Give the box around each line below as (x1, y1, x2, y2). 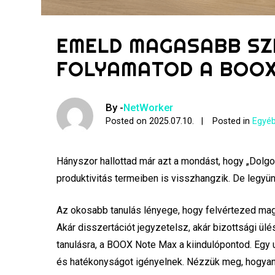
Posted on (106, 116, 150, 127)
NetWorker (123, 101, 174, 114)
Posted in (212, 116, 253, 127)
